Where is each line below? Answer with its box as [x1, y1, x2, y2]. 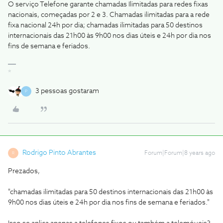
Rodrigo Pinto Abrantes [22, 149, 96, 156]
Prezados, [8, 168, 40, 175]
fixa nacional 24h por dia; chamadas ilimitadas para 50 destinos [8, 22, 203, 29]
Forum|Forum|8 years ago [144, 150, 215, 156]
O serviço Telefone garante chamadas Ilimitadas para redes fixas [8, 1, 208, 8]
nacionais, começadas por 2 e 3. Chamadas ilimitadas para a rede [8, 11, 210, 18]
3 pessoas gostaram [35, 88, 99, 95]
